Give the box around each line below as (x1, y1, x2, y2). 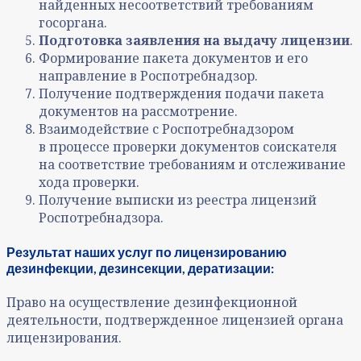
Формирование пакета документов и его (39, 49, 308, 68)
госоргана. (39, 14, 107, 32)
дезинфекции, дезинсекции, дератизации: (6, 259, 274, 276)
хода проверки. (39, 173, 139, 192)
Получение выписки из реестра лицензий (39, 191, 317, 210)
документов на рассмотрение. (39, 102, 238, 121)
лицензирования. (6, 328, 122, 346)
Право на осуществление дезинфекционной (6, 293, 297, 311)
